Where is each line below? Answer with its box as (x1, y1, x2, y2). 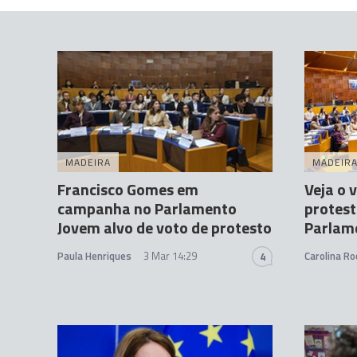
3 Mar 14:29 (143, 247, 197, 264)
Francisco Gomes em (57, 176, 198, 202)
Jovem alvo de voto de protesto (57, 214, 272, 240)
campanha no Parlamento (57, 195, 237, 221)
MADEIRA (65, 154, 111, 170)
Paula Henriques (57, 247, 131, 264)
